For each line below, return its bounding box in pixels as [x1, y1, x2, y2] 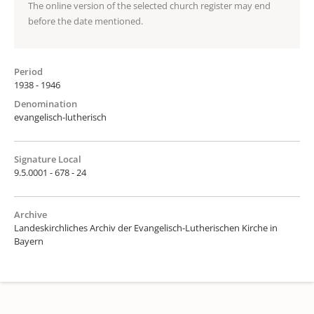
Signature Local [14, 152, 81, 165]
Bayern [14, 234, 43, 247]
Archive [14, 207, 47, 221]
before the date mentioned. [28, 14, 143, 27]
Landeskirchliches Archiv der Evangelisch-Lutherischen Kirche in [14, 221, 278, 234]
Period [14, 64, 43, 78]
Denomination [14, 97, 77, 110]
